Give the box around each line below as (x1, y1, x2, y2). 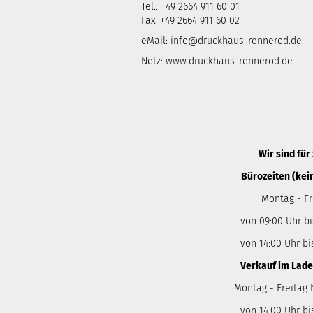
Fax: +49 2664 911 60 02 (141, 15, 240, 27)
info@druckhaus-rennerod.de (168, 35, 302, 47)
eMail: (141, 35, 168, 47)
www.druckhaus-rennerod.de (166, 55, 293, 67)
